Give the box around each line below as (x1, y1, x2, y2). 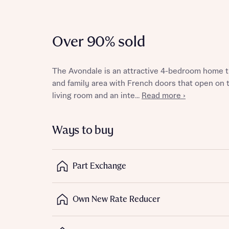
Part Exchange (73, 161, 126, 171)
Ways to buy (52, 124, 113, 137)
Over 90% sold (52, 34, 145, 51)
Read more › (142, 91, 186, 100)
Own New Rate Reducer (73, 194, 160, 204)
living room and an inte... (52, 91, 142, 100)
